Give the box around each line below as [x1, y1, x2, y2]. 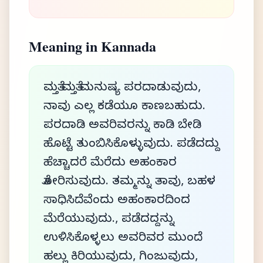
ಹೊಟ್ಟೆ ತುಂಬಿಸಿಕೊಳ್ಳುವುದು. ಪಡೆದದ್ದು [43, 137, 220, 153]
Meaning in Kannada [29, 36, 156, 56]
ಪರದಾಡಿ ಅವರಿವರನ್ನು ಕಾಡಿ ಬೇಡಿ [43, 119, 201, 134]
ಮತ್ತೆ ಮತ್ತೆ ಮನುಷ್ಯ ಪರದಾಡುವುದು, [43, 81, 201, 97]
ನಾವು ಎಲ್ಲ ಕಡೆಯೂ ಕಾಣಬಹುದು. [43, 100, 205, 116]
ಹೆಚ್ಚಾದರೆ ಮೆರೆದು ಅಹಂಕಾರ [43, 156, 177, 172]
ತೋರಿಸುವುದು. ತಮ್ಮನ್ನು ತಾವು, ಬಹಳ [43, 175, 215, 191]
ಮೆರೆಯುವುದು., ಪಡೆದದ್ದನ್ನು [43, 213, 174, 228]
